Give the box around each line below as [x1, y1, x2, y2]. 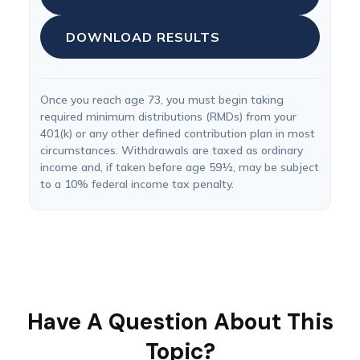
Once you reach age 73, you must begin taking [40, 92, 284, 107]
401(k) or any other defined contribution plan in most [40, 126, 315, 141]
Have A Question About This [27, 307, 333, 337]
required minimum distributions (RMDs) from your [40, 109, 297, 124]
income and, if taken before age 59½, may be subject [40, 160, 319, 174]
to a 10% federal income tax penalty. [40, 177, 234, 191]
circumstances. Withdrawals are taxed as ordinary [40, 143, 303, 157]
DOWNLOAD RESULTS [66, 29, 220, 45]
